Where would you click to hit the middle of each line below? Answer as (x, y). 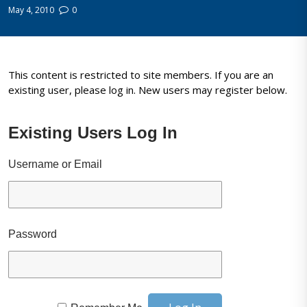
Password (33, 234)
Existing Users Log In (93, 133)
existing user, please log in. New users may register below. (148, 90)
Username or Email (56, 164)
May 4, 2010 (32, 10)
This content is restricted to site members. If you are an (141, 75)
